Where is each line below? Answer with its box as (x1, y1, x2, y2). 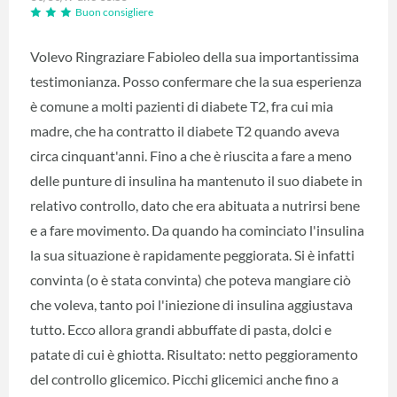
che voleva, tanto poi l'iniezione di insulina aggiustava (30, 296, 353, 314)
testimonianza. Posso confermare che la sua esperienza (30, 73, 362, 90)
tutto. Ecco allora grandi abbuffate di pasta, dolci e (30, 321, 331, 339)
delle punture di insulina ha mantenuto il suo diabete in (30, 172, 362, 190)
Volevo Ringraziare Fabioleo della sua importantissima (30, 48, 359, 66)
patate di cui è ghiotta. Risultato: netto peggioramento (30, 346, 358, 363)
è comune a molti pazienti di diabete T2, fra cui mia (30, 97, 333, 115)
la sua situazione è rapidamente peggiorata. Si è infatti (30, 246, 354, 264)
